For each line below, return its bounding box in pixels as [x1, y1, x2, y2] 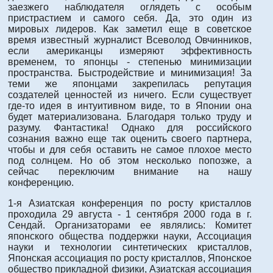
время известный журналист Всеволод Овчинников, [8, 34, 252, 45]
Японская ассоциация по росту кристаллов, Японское [8, 252, 252, 263]
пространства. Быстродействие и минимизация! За [8, 67, 252, 78]
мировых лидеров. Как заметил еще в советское [8, 23, 252, 34]
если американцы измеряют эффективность [8, 45, 252, 56]
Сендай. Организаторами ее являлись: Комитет [8, 219, 252, 230]
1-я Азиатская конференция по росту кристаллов [8, 197, 252, 208]
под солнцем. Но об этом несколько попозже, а [8, 155, 252, 166]
